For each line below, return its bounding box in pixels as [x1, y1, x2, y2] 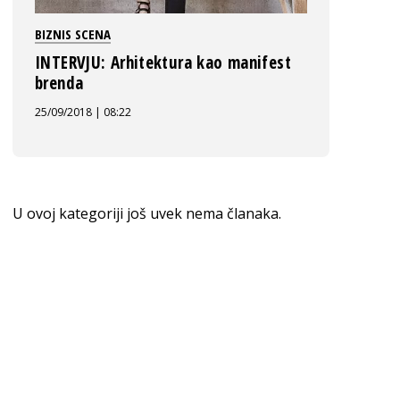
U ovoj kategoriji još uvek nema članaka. [12, 204, 281, 223]
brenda [35, 71, 84, 95]
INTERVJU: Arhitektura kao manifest [35, 51, 291, 74]
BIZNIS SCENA [35, 25, 111, 43]
